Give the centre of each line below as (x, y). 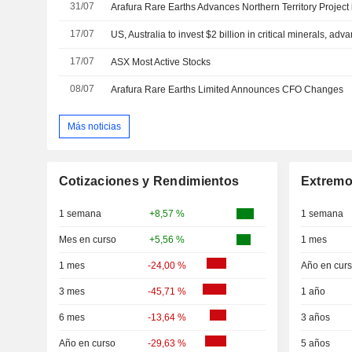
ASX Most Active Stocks (161, 62)
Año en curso (87, 344)
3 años (315, 318)
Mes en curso (87, 240)
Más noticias (94, 126)
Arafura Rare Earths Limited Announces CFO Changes (227, 89)
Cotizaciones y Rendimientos (149, 181)
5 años (315, 344)
